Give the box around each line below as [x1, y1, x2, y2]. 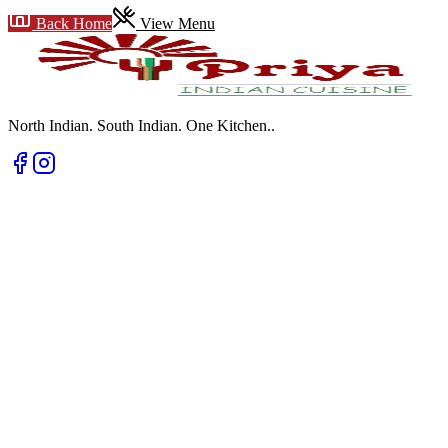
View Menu [136, 14, 215, 32]
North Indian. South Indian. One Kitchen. [8, 116, 271, 134]
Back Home [32, 14, 112, 32]
